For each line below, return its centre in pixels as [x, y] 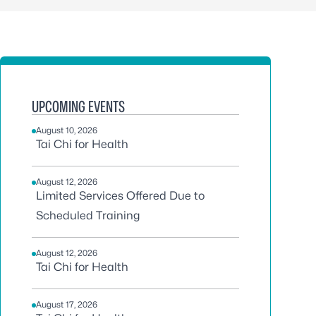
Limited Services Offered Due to [120, 196]
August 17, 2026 [67, 304]
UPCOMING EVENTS [78, 107]
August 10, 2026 [67, 130]
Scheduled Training [88, 215]
